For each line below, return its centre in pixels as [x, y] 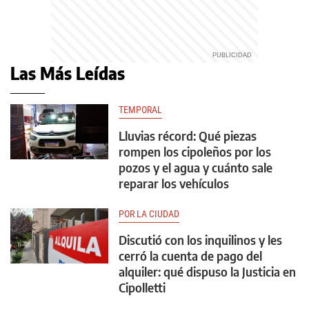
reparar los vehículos [174, 183]
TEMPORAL [140, 110]
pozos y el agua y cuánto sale [196, 168]
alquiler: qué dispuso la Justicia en [207, 272]
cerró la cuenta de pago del [190, 256]
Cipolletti [142, 288]
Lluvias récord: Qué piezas [188, 136]
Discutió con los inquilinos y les [200, 240]
